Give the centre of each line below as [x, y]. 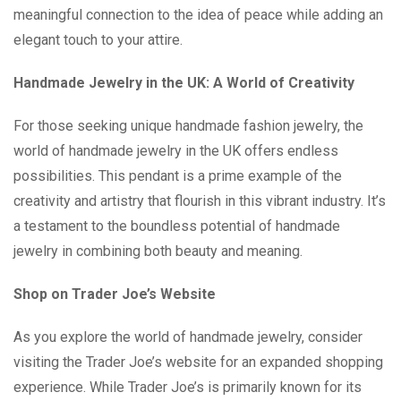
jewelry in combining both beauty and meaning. [158, 251]
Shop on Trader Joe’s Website [115, 294]
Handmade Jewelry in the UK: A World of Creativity [184, 83]
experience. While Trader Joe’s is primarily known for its [188, 387]
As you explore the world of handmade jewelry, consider [188, 337]
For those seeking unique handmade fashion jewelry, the [188, 126]
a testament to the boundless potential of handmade [177, 226]
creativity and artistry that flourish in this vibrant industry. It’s [200, 201]
